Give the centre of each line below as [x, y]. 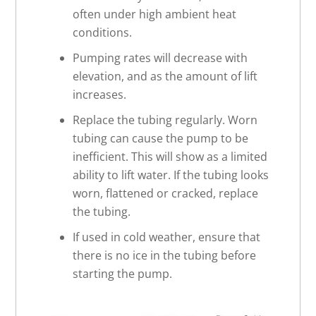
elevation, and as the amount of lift [165, 76]
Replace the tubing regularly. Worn [165, 120]
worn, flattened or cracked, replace [166, 193]
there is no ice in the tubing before [165, 255]
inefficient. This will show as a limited [170, 157]
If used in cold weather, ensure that [167, 237]
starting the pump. [123, 274]
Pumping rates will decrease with [160, 58]
